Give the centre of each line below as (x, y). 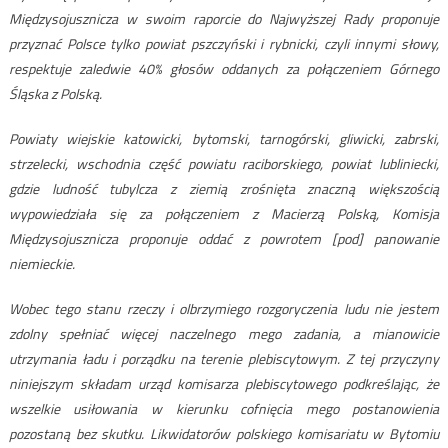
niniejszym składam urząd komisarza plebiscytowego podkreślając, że (224, 384)
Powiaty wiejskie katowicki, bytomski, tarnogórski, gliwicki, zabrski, (224, 139)
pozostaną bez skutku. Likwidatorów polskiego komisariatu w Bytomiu (224, 434)
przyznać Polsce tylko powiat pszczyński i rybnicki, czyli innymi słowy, (224, 44)
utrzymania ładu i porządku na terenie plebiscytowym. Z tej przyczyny (224, 359)
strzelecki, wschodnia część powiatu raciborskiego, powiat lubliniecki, (224, 164)
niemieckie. (41, 264)
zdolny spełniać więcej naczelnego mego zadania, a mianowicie (224, 334)
